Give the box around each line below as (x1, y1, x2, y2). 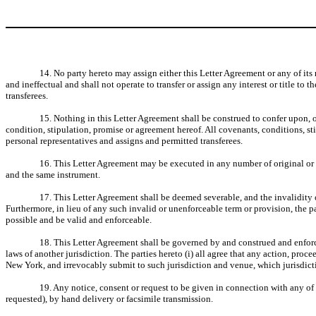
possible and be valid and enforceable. (6, 214, 152, 225)
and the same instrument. (6, 169, 100, 180)
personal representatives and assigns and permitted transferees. (6, 135, 243, 146)
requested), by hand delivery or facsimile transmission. (6, 293, 213, 304)
